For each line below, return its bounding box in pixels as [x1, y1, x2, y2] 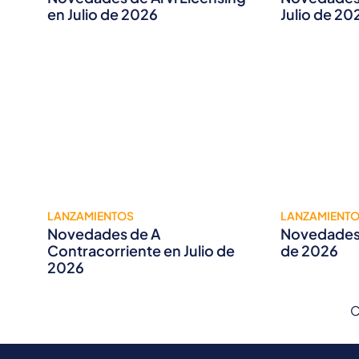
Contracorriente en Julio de [47, 241, 235, 260]
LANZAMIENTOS [47, 208, 134, 224]
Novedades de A [47, 224, 160, 244]
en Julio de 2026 [47, 5, 158, 24]
